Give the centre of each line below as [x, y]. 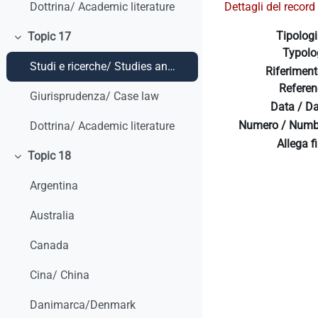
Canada [50, 246]
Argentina [54, 186]
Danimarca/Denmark [83, 305]
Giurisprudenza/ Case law [95, 97]
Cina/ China [60, 275]
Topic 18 [49, 156]
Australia [53, 216]
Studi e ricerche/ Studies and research [172, 67]
